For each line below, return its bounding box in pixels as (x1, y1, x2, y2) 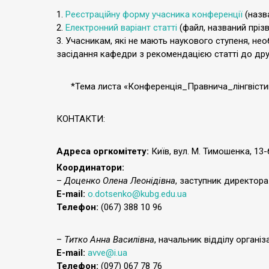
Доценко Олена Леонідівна (64, 175, 175, 186)
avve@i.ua (88, 247, 127, 258)
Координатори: (56, 162, 124, 173)
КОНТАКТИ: (56, 113, 105, 124)
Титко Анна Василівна (64, 234, 154, 245)
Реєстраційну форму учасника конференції (65, 9, 243, 20)
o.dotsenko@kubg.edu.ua (88, 189, 187, 199)
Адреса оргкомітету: (56, 146, 149, 157)
